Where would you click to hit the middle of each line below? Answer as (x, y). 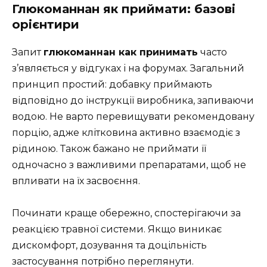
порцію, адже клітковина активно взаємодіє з (126, 132)
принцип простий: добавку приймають (112, 84)
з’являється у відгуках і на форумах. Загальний (128, 68)
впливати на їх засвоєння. (76, 181)
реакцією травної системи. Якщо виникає (117, 229)
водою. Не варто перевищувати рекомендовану (133, 116)
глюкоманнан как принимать (121, 52)
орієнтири (46, 24)
